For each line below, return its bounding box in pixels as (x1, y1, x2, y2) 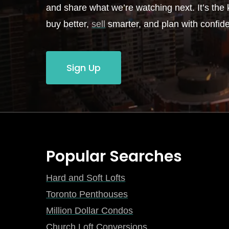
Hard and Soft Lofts (46, 173, 126, 184)
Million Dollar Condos (46, 205, 133, 216)
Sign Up (66, 61, 101, 74)
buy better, (46, 18, 92, 29)
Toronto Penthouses (46, 189, 128, 200)
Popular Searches (46, 146, 182, 168)
